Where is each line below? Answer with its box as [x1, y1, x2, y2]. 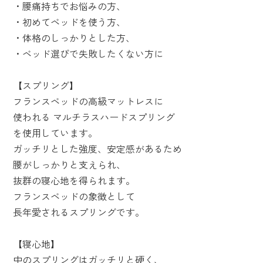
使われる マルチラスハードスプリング [12, 110, 175, 124]
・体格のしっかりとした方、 [12, 31, 135, 45]
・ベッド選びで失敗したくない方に [12, 46, 163, 61]
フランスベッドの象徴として [12, 189, 135, 204]
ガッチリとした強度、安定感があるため [12, 141, 182, 156]
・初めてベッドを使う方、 [12, 15, 126, 29]
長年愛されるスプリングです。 [12, 205, 144, 220]
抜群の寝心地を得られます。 [12, 173, 135, 188]
